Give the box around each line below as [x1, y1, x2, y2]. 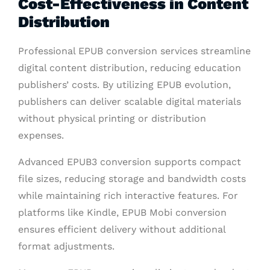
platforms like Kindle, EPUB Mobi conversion [18, 206, 227, 218]
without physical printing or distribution [18, 112, 206, 124]
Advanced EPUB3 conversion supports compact [18, 155, 241, 168]
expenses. [18, 129, 64, 141]
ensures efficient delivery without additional [18, 223, 225, 235]
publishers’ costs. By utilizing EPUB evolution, [18, 78, 231, 90]
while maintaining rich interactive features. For [18, 189, 238, 201]
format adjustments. [18, 240, 115, 252]
